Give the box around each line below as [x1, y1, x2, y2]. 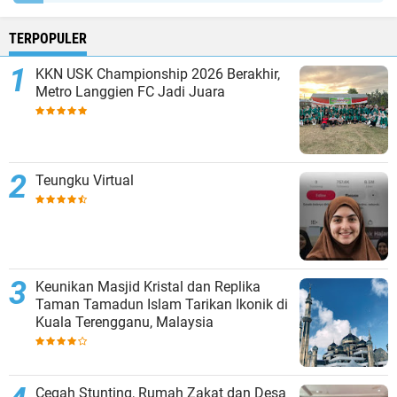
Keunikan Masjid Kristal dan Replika [35, 278, 261, 296]
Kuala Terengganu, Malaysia [35, 314, 214, 331]
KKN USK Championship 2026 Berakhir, [35, 66, 280, 83]
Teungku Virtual [35, 172, 134, 190]
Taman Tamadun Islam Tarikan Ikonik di [35, 296, 83, 314]
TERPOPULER [9, 30, 87, 48]
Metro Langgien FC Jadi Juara [35, 83, 225, 101]
